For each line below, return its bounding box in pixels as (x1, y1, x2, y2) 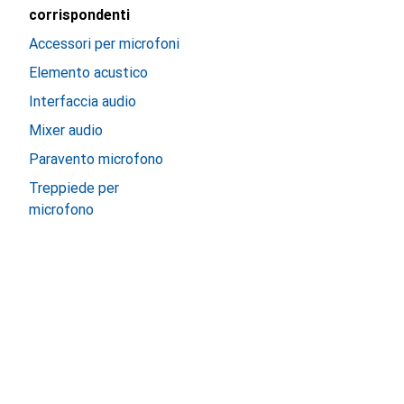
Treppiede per (29, 179, 119, 197)
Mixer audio (29, 122, 103, 139)
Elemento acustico (29, 64, 148, 81)
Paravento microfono (29, 151, 163, 168)
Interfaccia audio (29, 93, 136, 110)
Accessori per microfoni (29, 35, 179, 52)
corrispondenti (29, 6, 130, 23)
